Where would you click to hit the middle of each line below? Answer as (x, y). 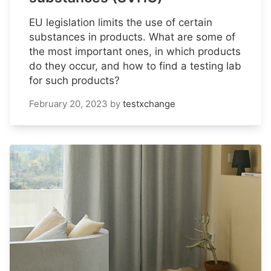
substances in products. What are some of (132, 37)
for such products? (74, 81)
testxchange (149, 104)
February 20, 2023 (68, 104)
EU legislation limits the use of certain (121, 23)
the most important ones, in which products (135, 52)
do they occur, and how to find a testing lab (135, 66)
